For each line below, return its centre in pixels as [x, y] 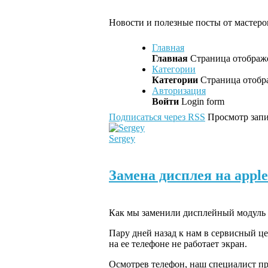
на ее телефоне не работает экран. [178, 243]
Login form [202, 102]
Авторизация [179, 91]
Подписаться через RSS [157, 117]
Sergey [122, 139]
